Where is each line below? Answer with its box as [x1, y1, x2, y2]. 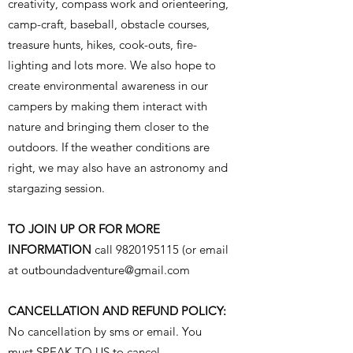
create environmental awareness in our [8, 77, 208, 93]
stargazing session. [8, 180, 105, 195]
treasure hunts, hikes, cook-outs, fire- [8, 36, 197, 52]
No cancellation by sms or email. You [8, 323, 202, 339]
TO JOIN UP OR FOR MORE [8, 221, 160, 236]
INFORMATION [8, 241, 95, 257]
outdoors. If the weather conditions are [8, 139, 210, 154]
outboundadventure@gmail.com [21, 262, 190, 277]
